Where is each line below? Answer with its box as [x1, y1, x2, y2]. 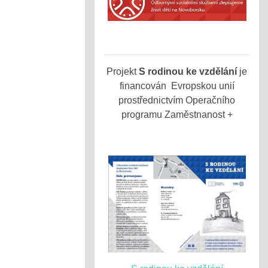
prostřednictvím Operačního [118, 95, 235, 105]
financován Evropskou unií [119, 81, 234, 91]
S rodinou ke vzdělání [139, 66, 237, 77]
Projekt [106, 66, 139, 77]
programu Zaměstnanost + [121, 109, 233, 120]
